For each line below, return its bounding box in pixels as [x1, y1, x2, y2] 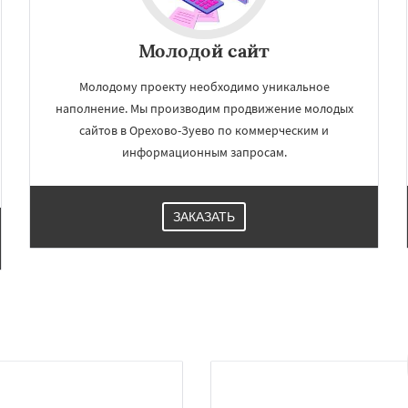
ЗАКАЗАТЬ [173, 209, 235, 224]
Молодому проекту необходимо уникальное [78, 78, 330, 95]
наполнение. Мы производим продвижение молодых [55, 100, 353, 117]
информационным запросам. [121, 144, 287, 160]
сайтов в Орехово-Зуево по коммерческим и [79, 122, 329, 138]
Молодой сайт [138, 39, 270, 62]
